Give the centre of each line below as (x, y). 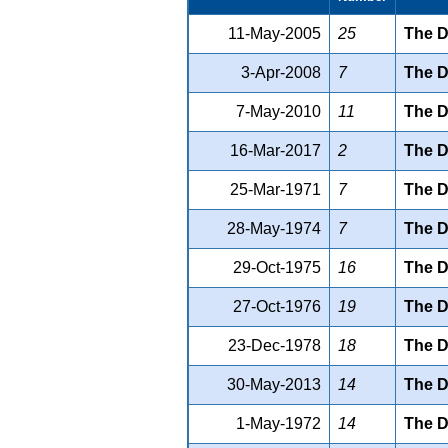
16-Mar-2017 (275, 150)
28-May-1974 (274, 228)
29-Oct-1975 (277, 267)
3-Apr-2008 (281, 72)
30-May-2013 (274, 384)
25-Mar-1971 (275, 189)
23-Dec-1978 (274, 345)
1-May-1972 (278, 423)
